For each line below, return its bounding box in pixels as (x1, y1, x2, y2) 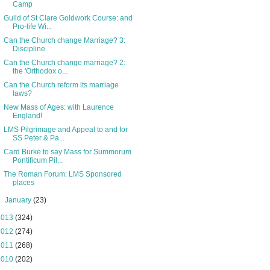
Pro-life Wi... (12, 22, 52, 31)
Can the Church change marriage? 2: (3, 58, 125, 67)
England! (12, 111, 42, 121)
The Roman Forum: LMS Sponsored (3, 170, 122, 179)
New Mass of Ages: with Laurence (3, 103, 114, 112)
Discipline (12, 45, 45, 54)
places (12, 178, 34, 187)
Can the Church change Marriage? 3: (3, 36, 125, 45)
